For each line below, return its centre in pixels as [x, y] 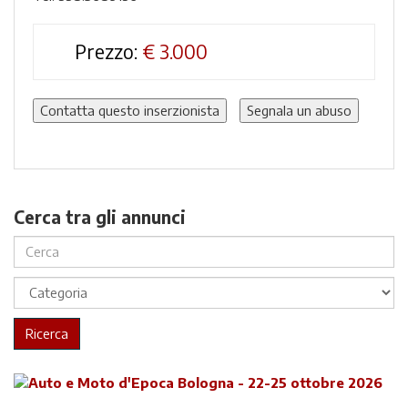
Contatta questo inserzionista [130, 110]
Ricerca [47, 333]
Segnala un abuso [299, 110]
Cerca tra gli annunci [100, 217]
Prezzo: [106, 51]
